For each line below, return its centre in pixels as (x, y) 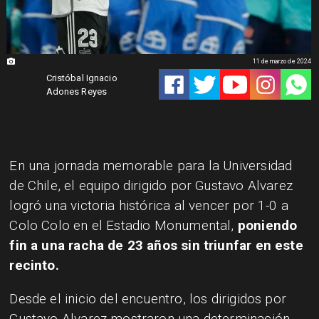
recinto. (34, 265)
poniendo (266, 225)
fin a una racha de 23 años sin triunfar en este (156, 245)
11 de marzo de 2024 (282, 62)
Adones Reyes (77, 91)
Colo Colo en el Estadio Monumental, (122, 225)
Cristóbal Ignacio (82, 78)
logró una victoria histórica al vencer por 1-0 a (149, 205)
